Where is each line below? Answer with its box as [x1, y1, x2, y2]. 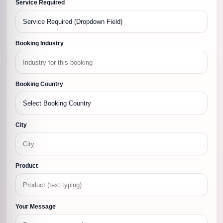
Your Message [15, 203, 56, 211]
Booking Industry [15, 40, 64, 47]
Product [15, 162, 38, 170]
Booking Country [15, 81, 63, 88]
